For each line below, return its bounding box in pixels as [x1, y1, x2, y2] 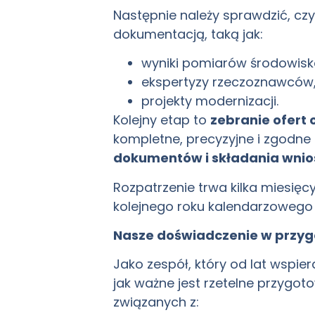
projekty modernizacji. [141, 92, 279, 110]
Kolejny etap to [113, 111, 211, 129]
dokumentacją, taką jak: [113, 25, 264, 43]
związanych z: [113, 293, 200, 311]
